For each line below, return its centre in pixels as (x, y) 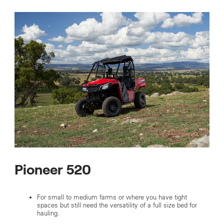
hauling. (48, 213)
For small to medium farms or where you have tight (112, 197)
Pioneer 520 (52, 171)
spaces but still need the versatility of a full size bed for (117, 205)
